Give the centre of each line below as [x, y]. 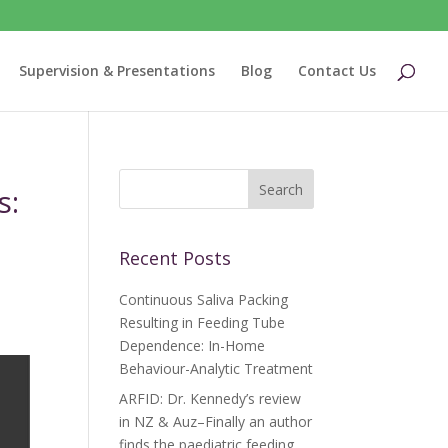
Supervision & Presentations [117, 70]
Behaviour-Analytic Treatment [216, 368]
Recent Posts [175, 258]
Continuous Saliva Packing [204, 299]
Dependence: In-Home [192, 345]
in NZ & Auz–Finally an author [216, 421]
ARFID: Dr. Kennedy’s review [210, 398]
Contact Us [337, 70]
